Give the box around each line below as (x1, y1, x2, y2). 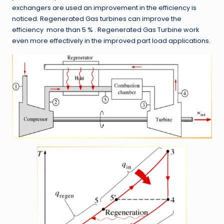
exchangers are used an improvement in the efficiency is (12, 3, 196, 12)
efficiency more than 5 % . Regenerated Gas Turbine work (12, 25, 199, 34)
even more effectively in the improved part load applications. (12, 36, 210, 45)
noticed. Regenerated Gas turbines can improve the (12, 14, 181, 23)
